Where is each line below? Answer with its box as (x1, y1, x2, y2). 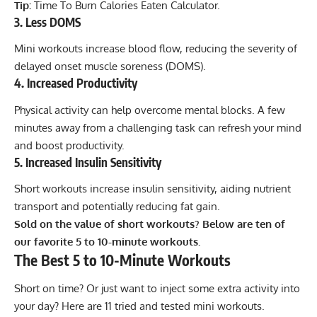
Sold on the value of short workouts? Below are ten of (14, 217, 285, 231)
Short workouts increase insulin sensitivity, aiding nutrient (14, 182, 291, 196)
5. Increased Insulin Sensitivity (14, 154, 161, 170)
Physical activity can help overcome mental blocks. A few (14, 103, 285, 117)
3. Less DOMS (14, 13, 81, 30)
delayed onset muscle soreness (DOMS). (14, 59, 206, 74)
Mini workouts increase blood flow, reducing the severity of (14, 42, 297, 56)
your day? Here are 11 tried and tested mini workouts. (14, 299, 265, 313)
